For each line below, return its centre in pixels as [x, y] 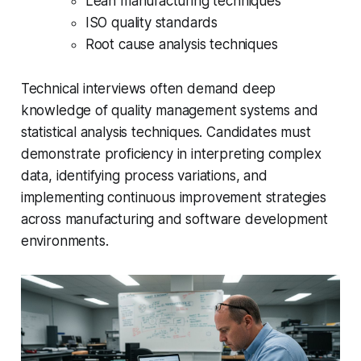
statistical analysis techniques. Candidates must [166, 133]
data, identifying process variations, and [144, 176]
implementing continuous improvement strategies [173, 198]
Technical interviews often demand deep [148, 89]
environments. [64, 241]
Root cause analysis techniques [181, 45]
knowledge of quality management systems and [169, 111]
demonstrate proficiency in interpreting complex [171, 154]
